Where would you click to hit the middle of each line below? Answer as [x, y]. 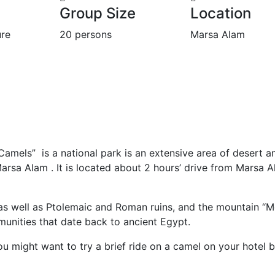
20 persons [85, 34]
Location [221, 13]
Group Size [97, 13]
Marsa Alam [218, 34]
